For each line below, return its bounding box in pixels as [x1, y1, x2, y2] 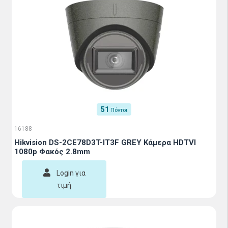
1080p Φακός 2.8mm [14, 147, 90, 156]
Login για [56, 169, 85, 177]
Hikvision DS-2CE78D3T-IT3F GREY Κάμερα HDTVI [14, 138, 196, 147]
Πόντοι [110, 107, 127, 113]
